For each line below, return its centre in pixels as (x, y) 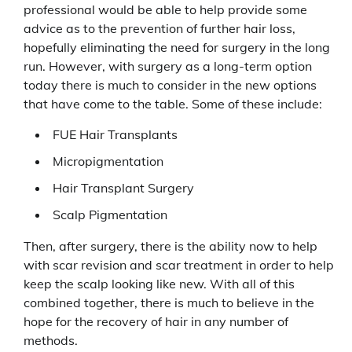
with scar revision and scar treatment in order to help (179, 264)
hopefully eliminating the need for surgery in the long (177, 47)
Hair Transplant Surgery (123, 187)
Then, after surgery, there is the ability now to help (170, 246)
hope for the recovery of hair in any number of (156, 321)
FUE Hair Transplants (115, 134)
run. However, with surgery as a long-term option (168, 66)
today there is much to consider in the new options (170, 84)
